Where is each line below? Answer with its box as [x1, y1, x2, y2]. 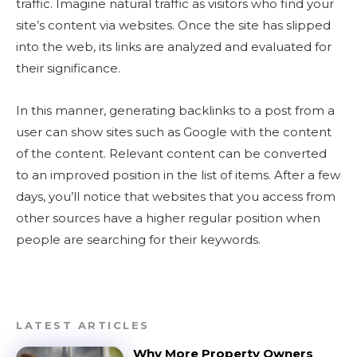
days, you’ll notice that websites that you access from [16, 189, 335, 204]
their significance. [16, 61, 120, 76]
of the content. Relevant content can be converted [16, 146, 327, 161]
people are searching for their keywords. [16, 232, 261, 247]
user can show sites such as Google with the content [16, 124, 331, 139]
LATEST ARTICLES [16, 319, 150, 331]
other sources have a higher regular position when [16, 210, 320, 226]
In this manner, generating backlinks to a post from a [16, 103, 335, 118]
